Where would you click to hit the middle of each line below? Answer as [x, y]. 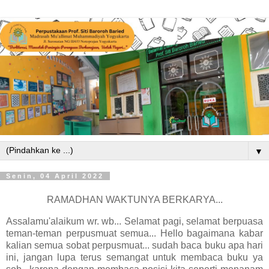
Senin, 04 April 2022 [55, 176]
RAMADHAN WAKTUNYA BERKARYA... [134, 200]
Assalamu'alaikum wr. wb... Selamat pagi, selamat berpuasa [134, 221]
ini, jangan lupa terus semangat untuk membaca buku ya [134, 257]
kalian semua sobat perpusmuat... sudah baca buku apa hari [134, 245]
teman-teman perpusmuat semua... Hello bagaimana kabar [134, 233]
